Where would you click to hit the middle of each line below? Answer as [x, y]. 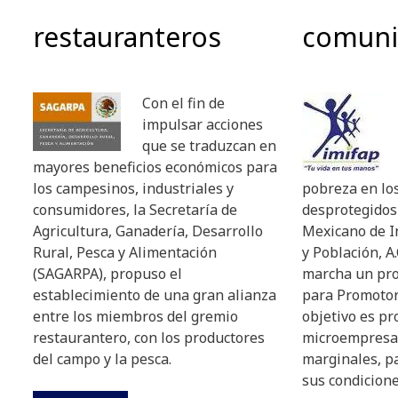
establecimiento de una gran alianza [155, 295]
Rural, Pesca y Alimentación [125, 252]
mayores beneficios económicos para [155, 167]
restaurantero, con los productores [149, 337]
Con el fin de [183, 103]
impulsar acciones [203, 124]
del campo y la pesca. [102, 358]
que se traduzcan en [209, 145]
